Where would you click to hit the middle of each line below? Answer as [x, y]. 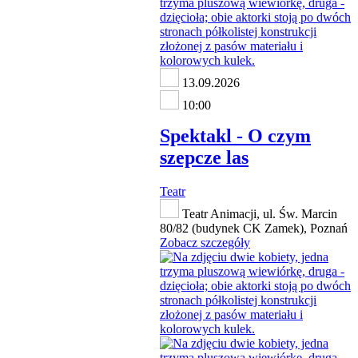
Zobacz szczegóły [205, 243]
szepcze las [204, 158]
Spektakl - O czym [235, 136]
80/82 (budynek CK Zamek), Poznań [254, 229]
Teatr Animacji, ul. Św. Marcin [258, 214]
